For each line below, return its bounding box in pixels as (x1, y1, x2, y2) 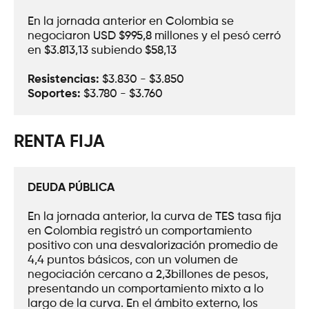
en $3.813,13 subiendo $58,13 (28, 44, 177, 57)
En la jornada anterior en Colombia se (28, 15, 234, 28)
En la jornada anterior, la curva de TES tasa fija (28, 211, 281, 223)
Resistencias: (28, 73, 99, 86)
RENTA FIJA (14, 134, 105, 151)
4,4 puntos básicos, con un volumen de (28, 255, 238, 266)
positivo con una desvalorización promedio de (28, 240, 278, 252)
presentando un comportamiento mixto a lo (28, 283, 263, 295)
